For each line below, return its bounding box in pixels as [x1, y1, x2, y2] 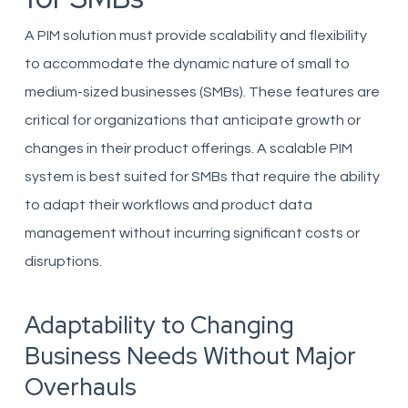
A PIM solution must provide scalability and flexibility [24, 28, 367, 43]
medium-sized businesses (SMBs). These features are [24, 85, 380, 99]
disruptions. [24, 254, 102, 269]
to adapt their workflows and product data [24, 198, 312, 212]
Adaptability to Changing [24, 310, 294, 341]
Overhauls [24, 372, 137, 403]
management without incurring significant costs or [24, 226, 360, 240]
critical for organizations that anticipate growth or [24, 113, 361, 127]
